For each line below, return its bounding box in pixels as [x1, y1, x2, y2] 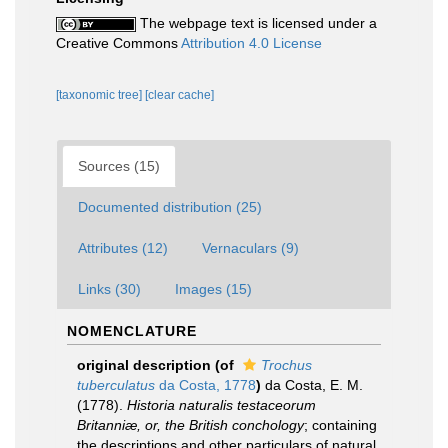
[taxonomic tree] [56, 87, 145, 102]
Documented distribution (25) [78, 198, 262, 215]
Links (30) [78, 280, 141, 297]
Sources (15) [78, 157, 160, 174]
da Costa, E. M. [265, 376, 363, 393]
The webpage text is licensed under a [136, 14, 377, 31]
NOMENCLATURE [67, 322, 197, 339]
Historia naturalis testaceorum [127, 396, 316, 413]
